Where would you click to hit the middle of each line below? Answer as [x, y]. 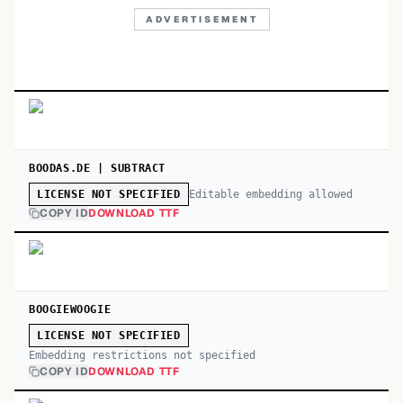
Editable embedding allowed [270, 194]
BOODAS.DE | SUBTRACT [97, 168]
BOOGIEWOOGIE [70, 309]
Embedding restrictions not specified [142, 355]
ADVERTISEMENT [201, 19]
